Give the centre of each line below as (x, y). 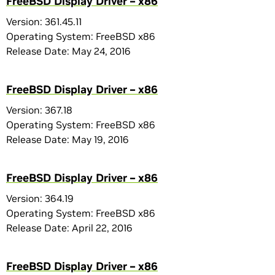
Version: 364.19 (40, 198)
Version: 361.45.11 (44, 21)
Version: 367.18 (39, 110)
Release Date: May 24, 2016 (68, 51)
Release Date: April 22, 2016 (69, 228)
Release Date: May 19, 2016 (68, 139)
